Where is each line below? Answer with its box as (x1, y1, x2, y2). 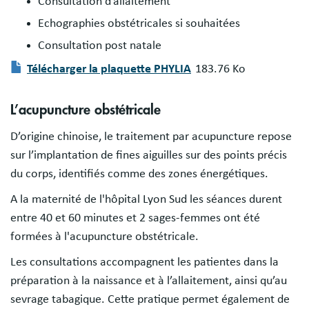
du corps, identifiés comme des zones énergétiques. (10, 167, 268, 180)
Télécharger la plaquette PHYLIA (27, 62, 191, 75)
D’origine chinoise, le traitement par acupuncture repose (10, 130, 292, 143)
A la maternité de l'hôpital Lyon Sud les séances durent (10, 192, 282, 206)
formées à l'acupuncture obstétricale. (10, 230, 199, 243)
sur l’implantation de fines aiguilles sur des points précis (10, 148, 287, 161)
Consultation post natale (38, 39, 161, 52)
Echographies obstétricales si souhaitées (38, 17, 240, 30)
